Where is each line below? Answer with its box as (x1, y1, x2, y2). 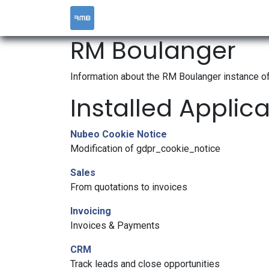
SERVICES (222, 13, 261, 23)
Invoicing (70, 205, 111, 217)
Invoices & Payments (70, 220, 160, 231)
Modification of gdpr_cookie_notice (70, 143, 220, 154)
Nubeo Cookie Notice (70, 128, 167, 140)
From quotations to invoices (70, 181, 187, 193)
